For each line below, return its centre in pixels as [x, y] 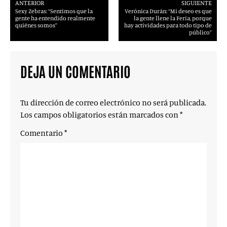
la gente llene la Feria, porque [173, 18]
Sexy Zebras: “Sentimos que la [54, 11]
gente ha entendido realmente [55, 18]
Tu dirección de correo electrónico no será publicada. [113, 102]
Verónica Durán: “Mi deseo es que [168, 11]
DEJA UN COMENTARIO [75, 71]
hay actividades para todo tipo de [168, 25]
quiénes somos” [36, 25]
